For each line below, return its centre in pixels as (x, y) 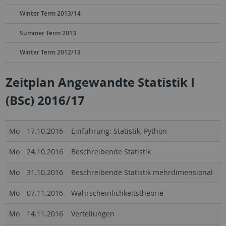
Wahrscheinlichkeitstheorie (117, 193)
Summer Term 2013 (48, 33)
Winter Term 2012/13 (50, 52)
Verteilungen (93, 213)
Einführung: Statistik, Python (119, 131)
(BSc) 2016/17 (45, 100)
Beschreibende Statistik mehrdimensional (142, 172)
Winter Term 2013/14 (50, 14)
